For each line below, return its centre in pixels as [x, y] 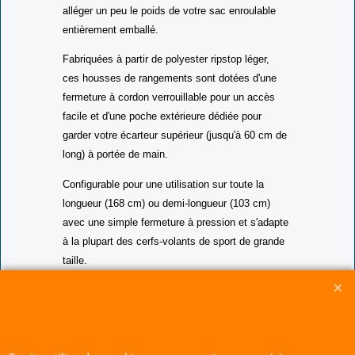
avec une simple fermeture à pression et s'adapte [176, 247]
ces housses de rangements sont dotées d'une [170, 104]
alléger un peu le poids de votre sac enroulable [169, 36]
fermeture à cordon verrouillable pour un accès [169, 123]
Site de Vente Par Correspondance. [177, 338]
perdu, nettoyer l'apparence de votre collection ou [175, 17]
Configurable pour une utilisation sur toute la [163, 209]
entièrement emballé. [111, 55]
